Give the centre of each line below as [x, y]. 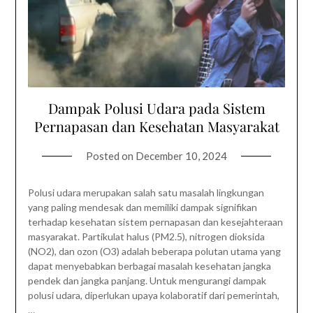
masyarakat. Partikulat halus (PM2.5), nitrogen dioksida [146, 236]
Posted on [111, 155]
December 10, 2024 [181, 155]
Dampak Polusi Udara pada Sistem [156, 108]
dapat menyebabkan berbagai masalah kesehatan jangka [149, 265]
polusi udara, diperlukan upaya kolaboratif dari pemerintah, [153, 295]
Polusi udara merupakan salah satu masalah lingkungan [146, 192]
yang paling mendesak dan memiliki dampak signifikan [142, 207]
